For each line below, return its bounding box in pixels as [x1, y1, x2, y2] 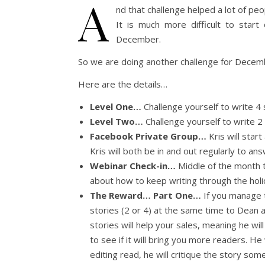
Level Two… [90, 115, 143, 127]
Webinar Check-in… [90, 160, 176, 172]
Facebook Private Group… [90, 130, 209, 142]
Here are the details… [78, 78, 167, 90]
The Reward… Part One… [90, 189, 201, 201]
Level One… [90, 101, 141, 112]
